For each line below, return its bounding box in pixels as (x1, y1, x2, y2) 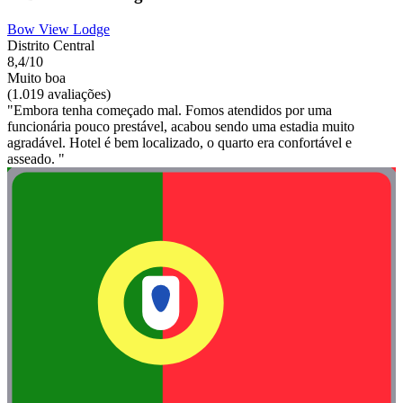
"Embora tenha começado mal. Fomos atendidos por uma (7, 102, 332, 118)
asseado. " (7, 150, 65, 166)
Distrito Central (7, 37, 94, 53)
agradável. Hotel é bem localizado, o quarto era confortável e (7, 134, 352, 150)
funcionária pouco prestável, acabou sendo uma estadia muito (7, 118, 354, 134)
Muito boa (7, 69, 66, 85)
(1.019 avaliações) (7, 85, 111, 102)
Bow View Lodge (7, 21, 110, 37)
